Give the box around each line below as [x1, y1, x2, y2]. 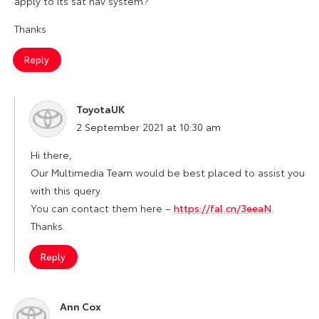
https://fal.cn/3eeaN [174, 200, 271, 215]
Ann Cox [60, 298, 101, 313]
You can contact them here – [31, 200, 174, 215]
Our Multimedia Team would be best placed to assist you [31, 164, 305, 179]
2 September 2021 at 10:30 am [76, 119, 221, 134]
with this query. [31, 182, 102, 197]
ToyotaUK [76, 101, 125, 116]
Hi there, [31, 147, 72, 162]
